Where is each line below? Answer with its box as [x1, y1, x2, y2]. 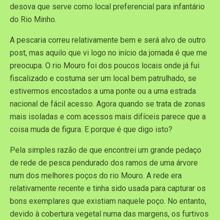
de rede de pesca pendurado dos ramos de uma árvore [10, 158, 198, 167]
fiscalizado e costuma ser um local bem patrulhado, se [10, 74, 196, 83]
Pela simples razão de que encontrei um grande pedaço [10, 145, 201, 155]
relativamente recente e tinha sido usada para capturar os [10, 184, 206, 193]
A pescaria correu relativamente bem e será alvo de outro [10, 35, 206, 45]
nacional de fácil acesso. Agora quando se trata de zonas [10, 99, 205, 109]
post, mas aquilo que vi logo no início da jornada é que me [10, 48, 207, 57]
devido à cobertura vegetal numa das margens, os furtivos [10, 209, 209, 219]
